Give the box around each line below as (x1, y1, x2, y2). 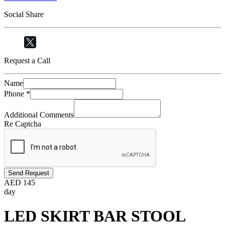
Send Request (8, 169, 49, 177)
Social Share (4, 10, 44, 19)
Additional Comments (4, 110, 74, 119)
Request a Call (4, 56, 50, 65)
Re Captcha (4, 120, 41, 128)
